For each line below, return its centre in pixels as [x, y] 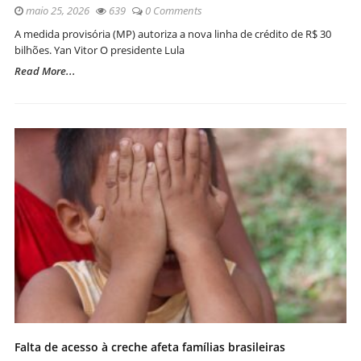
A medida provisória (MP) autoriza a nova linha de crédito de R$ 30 [173, 33]
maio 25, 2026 [56, 10]
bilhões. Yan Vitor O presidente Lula [100, 50]
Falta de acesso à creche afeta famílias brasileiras [150, 346]
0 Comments [174, 10]
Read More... [45, 71]
